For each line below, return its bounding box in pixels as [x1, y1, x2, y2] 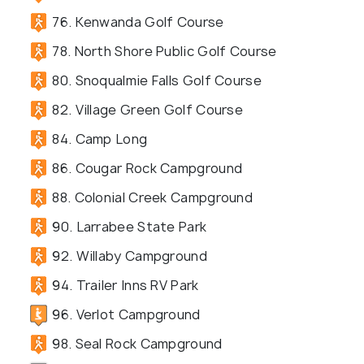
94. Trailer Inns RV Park [49, 275, 199, 294]
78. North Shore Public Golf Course [49, 41, 277, 60]
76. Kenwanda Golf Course [49, 12, 224, 31]
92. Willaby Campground [49, 246, 207, 265]
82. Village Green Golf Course [49, 100, 243, 119]
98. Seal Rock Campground [49, 334, 223, 353]
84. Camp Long [49, 129, 148, 148]
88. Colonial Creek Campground [49, 188, 253, 206]
